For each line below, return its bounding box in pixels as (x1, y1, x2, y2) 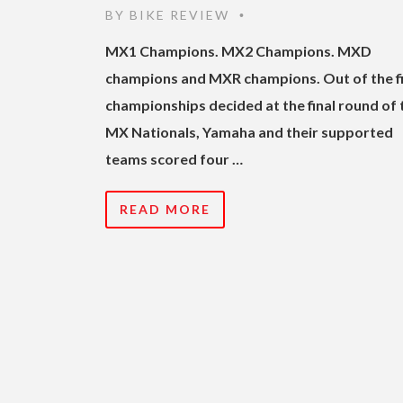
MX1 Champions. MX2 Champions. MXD (105, 41, 372, 59)
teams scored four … (105, 149, 243, 167)
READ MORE (120, 201, 210, 217)
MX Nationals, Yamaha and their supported (105, 122, 393, 140)
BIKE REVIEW (130, 6, 229, 22)
